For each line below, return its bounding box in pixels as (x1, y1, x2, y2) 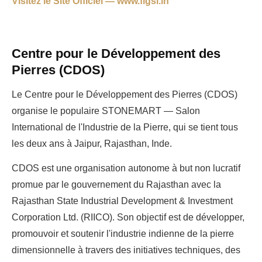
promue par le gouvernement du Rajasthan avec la (12, 179, 221, 189)
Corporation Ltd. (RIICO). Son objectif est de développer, (12, 212, 244, 222)
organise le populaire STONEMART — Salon (12, 105, 200, 116)
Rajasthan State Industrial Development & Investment (12, 195, 233, 206)
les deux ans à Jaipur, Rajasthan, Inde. (12, 138, 172, 149)
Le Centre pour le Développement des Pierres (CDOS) (12, 89, 237, 99)
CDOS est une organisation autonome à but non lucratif (12, 163, 240, 173)
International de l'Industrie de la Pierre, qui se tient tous (12, 122, 238, 132)
